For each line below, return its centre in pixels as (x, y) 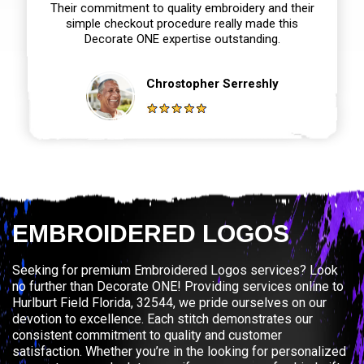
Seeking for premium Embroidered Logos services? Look (175, 270)
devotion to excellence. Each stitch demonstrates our (162, 318)
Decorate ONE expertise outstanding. (182, 39)
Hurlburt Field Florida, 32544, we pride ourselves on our (169, 302)
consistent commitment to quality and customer (147, 335)
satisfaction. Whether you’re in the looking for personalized (179, 351)
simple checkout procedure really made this (182, 23)
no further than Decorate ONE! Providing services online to (178, 286)
